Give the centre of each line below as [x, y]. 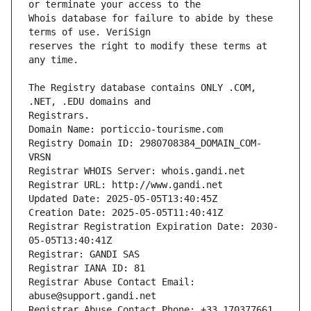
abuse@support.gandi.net [92, 296]
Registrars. [59, 116]
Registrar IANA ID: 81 [87, 268]
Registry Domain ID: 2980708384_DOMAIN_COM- [145, 143]
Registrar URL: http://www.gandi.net [126, 185]
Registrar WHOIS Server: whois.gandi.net [137, 171]
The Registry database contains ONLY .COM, [142, 88]
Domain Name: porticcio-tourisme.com [126, 129]
